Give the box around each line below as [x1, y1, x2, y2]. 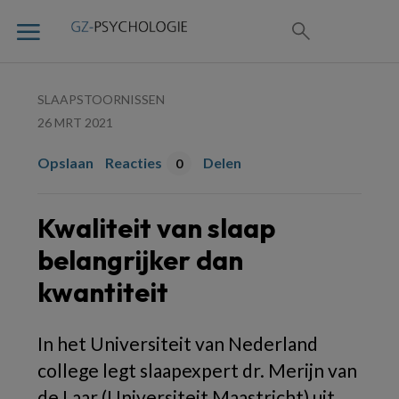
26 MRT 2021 [37, 115, 113, 130]
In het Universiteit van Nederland [37, 332, 318, 354]
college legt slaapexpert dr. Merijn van [37, 359, 357, 381]
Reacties [105, 154, 162, 171]
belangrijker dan [37, 243, 243, 277]
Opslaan [37, 154, 94, 171]
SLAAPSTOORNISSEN [37, 92, 165, 107]
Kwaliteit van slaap [37, 211, 275, 245]
